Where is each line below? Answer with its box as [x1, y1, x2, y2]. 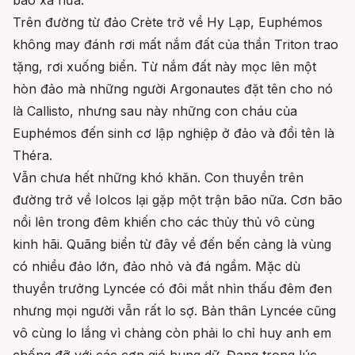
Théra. [13, 147, 52, 164]
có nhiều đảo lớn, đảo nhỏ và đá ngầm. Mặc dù [13, 258, 300, 275]
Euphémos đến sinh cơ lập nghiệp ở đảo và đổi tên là [13, 125, 334, 142]
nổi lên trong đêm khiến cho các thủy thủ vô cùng [13, 214, 315, 231]
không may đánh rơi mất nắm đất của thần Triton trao [13, 36, 338, 53]
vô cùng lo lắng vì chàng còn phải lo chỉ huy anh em [13, 325, 331, 342]
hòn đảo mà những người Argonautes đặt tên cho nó [13, 81, 333, 97]
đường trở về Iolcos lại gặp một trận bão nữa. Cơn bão [13, 192, 342, 208]
